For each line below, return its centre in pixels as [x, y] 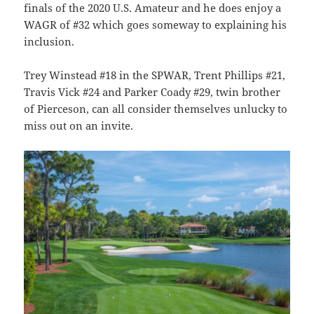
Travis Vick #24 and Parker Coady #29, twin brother [152, 91]
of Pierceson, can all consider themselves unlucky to [156, 108]
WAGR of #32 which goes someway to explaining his [156, 24]
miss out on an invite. [79, 125]
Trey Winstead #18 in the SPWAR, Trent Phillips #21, [155, 75]
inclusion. [49, 41]
